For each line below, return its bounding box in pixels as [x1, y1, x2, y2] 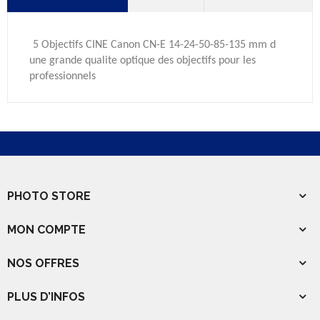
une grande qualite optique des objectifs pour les [29, 55, 256, 66]
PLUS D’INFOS [7, 290, 85, 304]
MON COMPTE [7, 223, 86, 236]
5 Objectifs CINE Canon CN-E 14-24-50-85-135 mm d [33, 39, 276, 51]
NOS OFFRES [7, 256, 79, 270]
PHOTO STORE [7, 189, 91, 203]
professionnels [29, 71, 99, 82]
